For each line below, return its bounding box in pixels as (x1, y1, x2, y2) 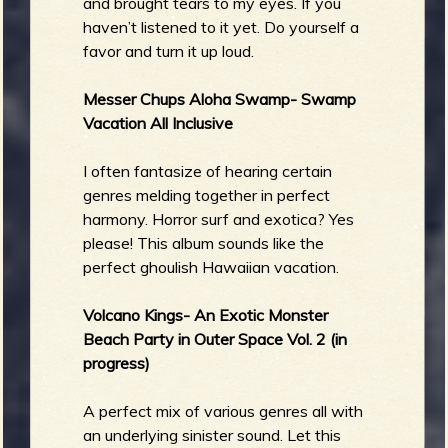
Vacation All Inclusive (83, 112, 234, 133)
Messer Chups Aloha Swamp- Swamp (83, 88, 357, 109)
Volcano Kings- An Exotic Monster (83, 304, 329, 325)
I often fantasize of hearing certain (83, 160, 333, 181)
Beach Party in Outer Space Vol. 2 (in (83, 328, 348, 349)
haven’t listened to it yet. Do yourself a (83, 16, 360, 37)
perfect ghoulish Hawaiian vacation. (83, 256, 340, 277)
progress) (83, 352, 151, 373)
